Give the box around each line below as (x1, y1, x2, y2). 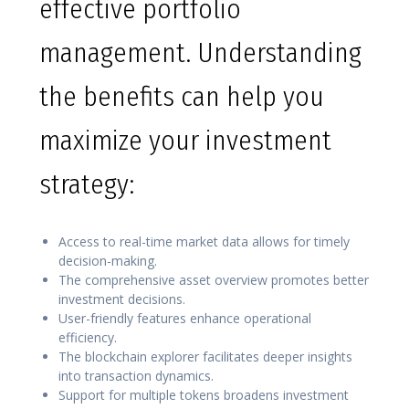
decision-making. (58, 252, 157, 270)
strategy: (39, 168, 134, 202)
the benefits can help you (39, 80, 324, 114)
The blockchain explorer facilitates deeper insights (58, 348, 352, 366)
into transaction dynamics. (58, 367, 214, 385)
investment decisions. (58, 290, 185, 309)
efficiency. (58, 329, 117, 347)
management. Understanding (39, 37, 362, 70)
